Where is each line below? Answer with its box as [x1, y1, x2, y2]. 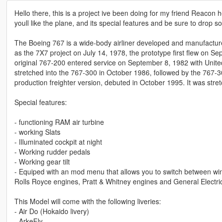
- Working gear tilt [14, 157, 70, 167]
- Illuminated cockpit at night [14, 137, 102, 147]
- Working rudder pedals [14, 147, 90, 157]
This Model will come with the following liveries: [14, 196, 161, 207]
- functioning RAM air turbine [14, 117, 104, 127]
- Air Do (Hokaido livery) [14, 206, 89, 217]
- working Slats [14, 127, 60, 137]
